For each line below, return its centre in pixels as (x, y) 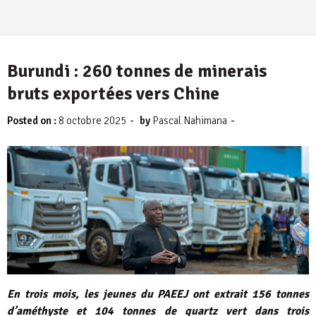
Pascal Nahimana (190, 121)
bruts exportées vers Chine (113, 93)
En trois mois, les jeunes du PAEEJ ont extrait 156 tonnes (158, 294)
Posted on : (33, 121)
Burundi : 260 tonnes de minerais (137, 71)
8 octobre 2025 (92, 121)
